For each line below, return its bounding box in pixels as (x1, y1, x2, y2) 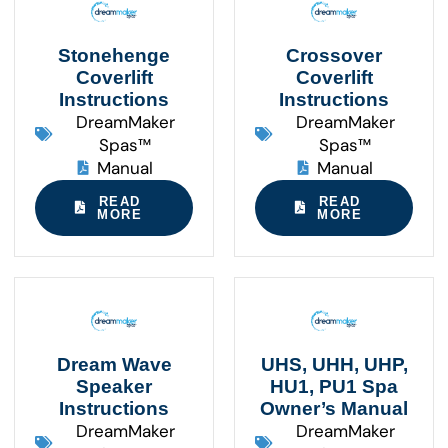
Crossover (286, 44, 382, 66)
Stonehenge (58, 44, 170, 66)
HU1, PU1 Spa (270, 375, 398, 397)
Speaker (76, 375, 152, 397)
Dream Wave (56, 353, 172, 375)
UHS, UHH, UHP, (260, 353, 408, 375)
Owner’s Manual (260, 397, 408, 419)
